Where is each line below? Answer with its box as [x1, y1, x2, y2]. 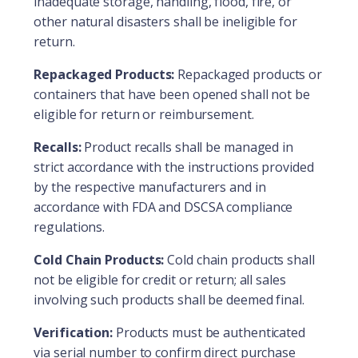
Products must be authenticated [113, 323, 305, 341]
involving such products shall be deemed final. [34, 290, 304, 308]
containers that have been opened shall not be [34, 85, 310, 103]
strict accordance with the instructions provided [34, 157, 314, 176]
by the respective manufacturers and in [34, 177, 266, 196]
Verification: [34, 323, 113, 341]
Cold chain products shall [164, 250, 315, 268]
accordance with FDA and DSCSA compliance [34, 197, 293, 216]
